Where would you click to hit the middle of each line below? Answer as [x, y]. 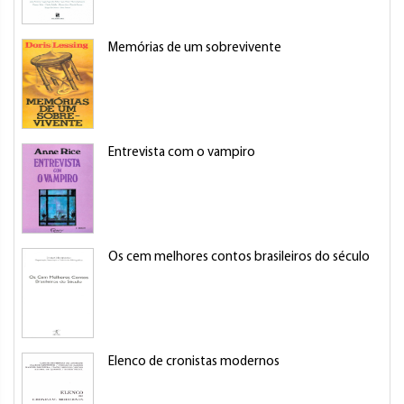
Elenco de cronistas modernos [194, 362]
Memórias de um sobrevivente [195, 48]
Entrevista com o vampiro [182, 153]
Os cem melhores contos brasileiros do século [239, 257]
